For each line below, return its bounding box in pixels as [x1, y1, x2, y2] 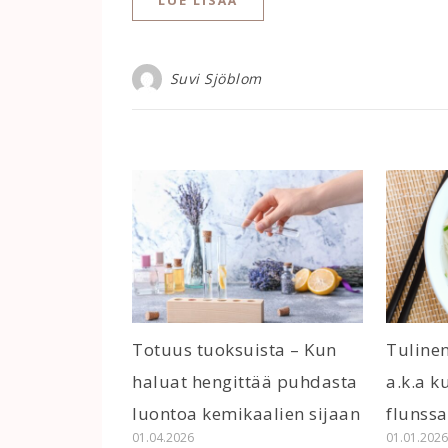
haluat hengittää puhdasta [132, 370, 358, 393]
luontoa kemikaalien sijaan [132, 402, 360, 425]
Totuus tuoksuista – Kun [132, 338, 337, 361]
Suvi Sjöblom [169, 69, 262, 89]
